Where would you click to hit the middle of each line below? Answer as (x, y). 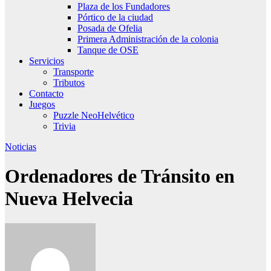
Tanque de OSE (108, 50)
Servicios (47, 60)
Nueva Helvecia (69, 199)
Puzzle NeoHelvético (94, 115)
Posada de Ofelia (110, 28)
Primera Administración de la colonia (148, 39)
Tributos (69, 82)
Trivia (64, 126)
